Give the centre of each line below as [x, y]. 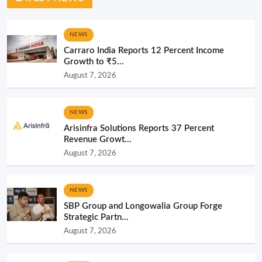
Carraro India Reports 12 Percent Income [144, 50]
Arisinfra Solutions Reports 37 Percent [139, 128]
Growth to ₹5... [94, 61]
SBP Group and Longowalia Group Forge [143, 206]
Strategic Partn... [96, 217]
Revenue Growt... [98, 139]
